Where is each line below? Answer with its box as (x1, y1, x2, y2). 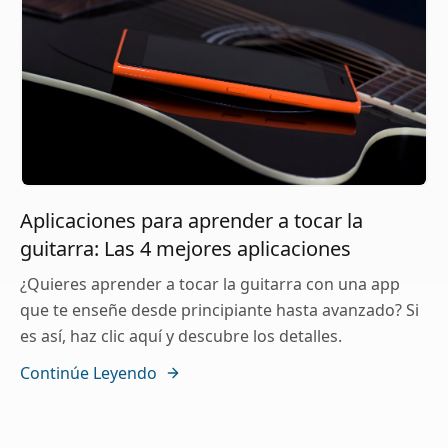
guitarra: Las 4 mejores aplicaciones (20, 235, 356, 263)
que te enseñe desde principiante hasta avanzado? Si (20, 299, 419, 322)
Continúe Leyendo (20, 362, 157, 385)
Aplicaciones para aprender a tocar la (20, 207, 363, 235)
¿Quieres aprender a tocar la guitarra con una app (20, 273, 400, 296)
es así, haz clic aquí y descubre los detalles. (20, 325, 342, 348)
